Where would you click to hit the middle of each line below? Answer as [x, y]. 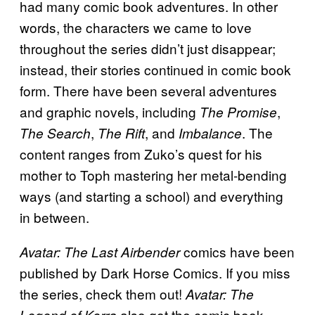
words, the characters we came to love [136, 27]
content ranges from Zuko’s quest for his [141, 154]
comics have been [237, 252]
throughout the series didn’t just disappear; [148, 49]
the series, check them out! [103, 294]
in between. [54, 217]
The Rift [121, 133]
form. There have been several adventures [148, 91]
